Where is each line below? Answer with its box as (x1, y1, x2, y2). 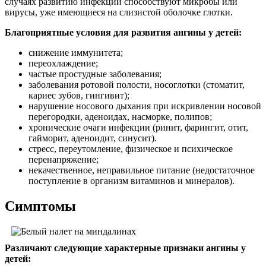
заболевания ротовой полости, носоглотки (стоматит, (28, 79, 245, 90)
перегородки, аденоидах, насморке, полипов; (28, 111, 212, 122)
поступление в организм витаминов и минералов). (28, 175, 235, 186)
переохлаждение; (28, 58, 98, 68)
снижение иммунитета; (28, 47, 123, 58)
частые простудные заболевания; (28, 68, 161, 79)
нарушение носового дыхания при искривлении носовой (28, 100, 261, 111)
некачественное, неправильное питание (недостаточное (28, 164, 255, 175)
